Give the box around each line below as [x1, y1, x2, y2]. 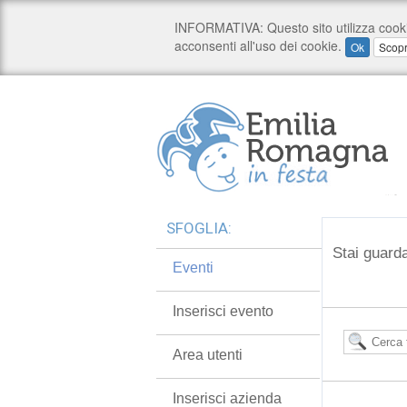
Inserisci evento [173, 303, 273, 319]
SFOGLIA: [166, 219, 232, 237]
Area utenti [173, 347, 243, 362]
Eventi [173, 260, 213, 275]
